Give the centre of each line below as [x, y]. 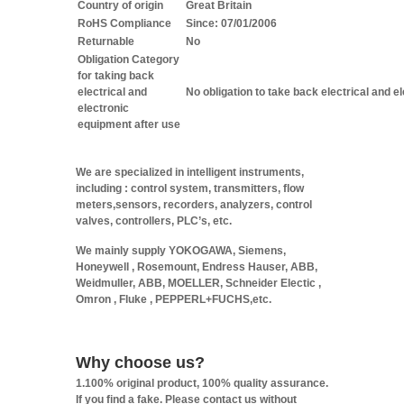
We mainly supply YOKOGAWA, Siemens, [181, 251]
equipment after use [129, 124]
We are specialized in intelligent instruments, [190, 172]
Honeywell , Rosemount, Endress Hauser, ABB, [197, 267]
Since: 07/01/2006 [231, 23]
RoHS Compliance [124, 23]
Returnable [106, 41]
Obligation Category [129, 60]
